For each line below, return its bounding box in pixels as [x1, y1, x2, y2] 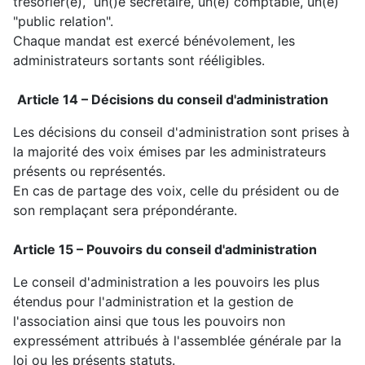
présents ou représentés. [13, 163, 165, 180]
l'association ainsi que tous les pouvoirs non [13, 313, 285, 330]
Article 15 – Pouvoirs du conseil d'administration [13, 241, 317, 258]
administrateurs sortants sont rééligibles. [13, 52, 265, 69]
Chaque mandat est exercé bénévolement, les [13, 33, 295, 50]
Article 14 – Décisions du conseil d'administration [17, 91, 328, 108]
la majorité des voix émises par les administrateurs [13, 143, 326, 161]
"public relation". [13, 13, 113, 30]
